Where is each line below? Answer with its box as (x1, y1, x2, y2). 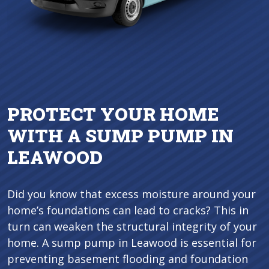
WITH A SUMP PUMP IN (7, 124, 234, 148)
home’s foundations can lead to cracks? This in (7, 203, 249, 218)
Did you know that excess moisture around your (7, 187, 256, 202)
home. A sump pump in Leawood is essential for (7, 235, 256, 250)
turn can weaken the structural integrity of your (7, 219, 257, 234)
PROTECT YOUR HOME (7, 102, 219, 126)
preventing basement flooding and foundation (7, 252, 248, 267)
